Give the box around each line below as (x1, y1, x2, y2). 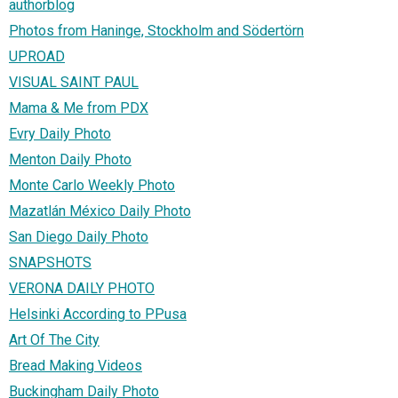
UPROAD (9, 47, 65, 65)
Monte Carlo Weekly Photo (9, 176, 175, 194)
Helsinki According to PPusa (9, 305, 187, 322)
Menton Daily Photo (9, 150, 131, 168)
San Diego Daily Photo (9, 227, 148, 245)
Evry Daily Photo (9, 124, 111, 142)
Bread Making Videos (9, 356, 142, 374)
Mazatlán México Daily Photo (9, 202, 191, 219)
